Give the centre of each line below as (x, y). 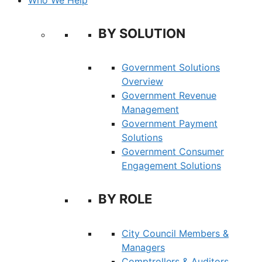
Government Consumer (173, 151)
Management (150, 109)
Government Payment (170, 123)
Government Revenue (169, 95)
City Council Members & (175, 233)
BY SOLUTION (142, 33)
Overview (142, 81)
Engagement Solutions (171, 166)
